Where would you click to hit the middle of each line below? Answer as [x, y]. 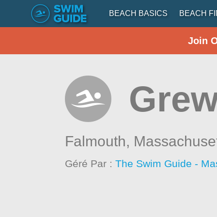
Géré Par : [90, 163]
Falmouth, [100, 141]
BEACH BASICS [138, 13]
